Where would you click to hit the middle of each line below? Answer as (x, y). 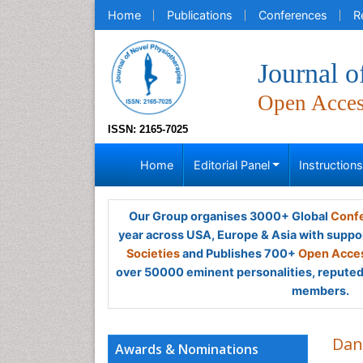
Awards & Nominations (187, 349)
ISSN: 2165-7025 (148, 129)
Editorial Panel (231, 165)
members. (320, 290)
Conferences (293, 15)
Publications (200, 15)
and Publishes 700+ (239, 253)
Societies (153, 253)
